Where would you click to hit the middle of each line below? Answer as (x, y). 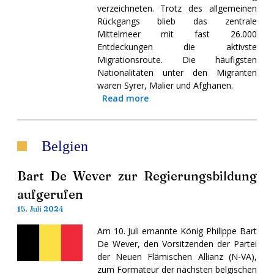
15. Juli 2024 (40, 209)
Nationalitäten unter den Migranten (177, 72)
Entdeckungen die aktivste (177, 46)
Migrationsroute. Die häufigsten (177, 59)
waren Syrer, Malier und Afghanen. (165, 85)
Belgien (65, 146)
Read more (125, 98)
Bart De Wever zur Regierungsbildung (137, 176)
